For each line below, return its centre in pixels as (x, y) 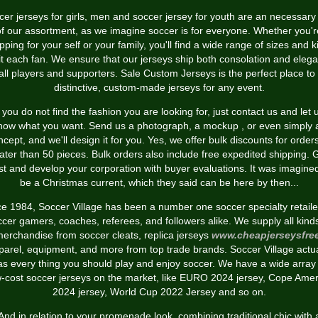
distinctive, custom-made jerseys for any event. (159, 87)
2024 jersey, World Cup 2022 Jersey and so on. (159, 292)
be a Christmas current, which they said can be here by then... (159, 182)
